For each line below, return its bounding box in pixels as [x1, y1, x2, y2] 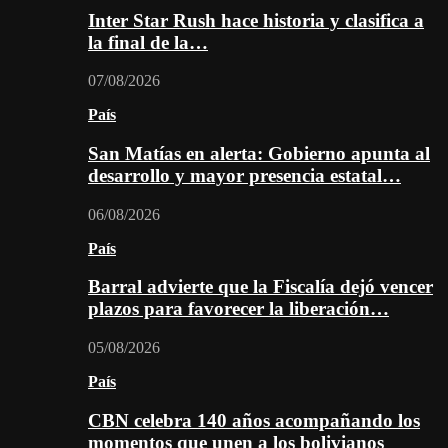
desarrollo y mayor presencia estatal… [88, 165, 401, 186]
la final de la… [88, 31, 208, 53]
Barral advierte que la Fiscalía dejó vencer [88, 276, 433, 298]
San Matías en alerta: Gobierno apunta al [88, 143, 430, 164]
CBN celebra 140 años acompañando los [88, 409, 420, 431]
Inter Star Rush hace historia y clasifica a [88, 9, 424, 31]
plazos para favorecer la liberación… [88, 298, 389, 320]
